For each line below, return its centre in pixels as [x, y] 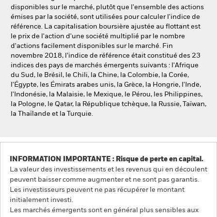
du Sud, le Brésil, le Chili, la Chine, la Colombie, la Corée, [100, 75]
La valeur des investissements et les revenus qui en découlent [108, 170]
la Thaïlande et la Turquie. [52, 114]
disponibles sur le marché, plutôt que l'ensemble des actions [107, 7]
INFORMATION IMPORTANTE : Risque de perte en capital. [107, 159]
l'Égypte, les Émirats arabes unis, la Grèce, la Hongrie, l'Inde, [106, 85]
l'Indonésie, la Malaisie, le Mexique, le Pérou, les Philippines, [107, 94]
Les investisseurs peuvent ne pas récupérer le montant [97, 190]
